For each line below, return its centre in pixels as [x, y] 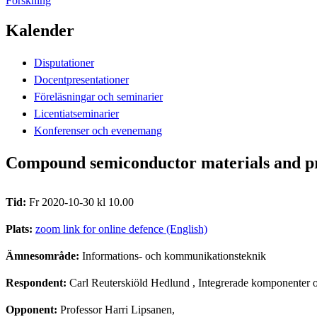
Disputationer [64, 62]
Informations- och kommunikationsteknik [174, 255]
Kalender [40, 30]
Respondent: [38, 282]
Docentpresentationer [81, 79]
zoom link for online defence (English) [121, 229]
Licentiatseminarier [76, 113]
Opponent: [33, 309]
